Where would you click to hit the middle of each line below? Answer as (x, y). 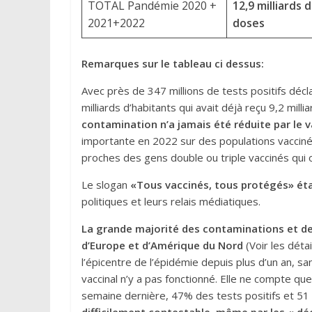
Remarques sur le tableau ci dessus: (173, 63)
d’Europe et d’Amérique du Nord (162, 245)
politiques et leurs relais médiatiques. (171, 201)
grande (114, 228)
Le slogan (106, 185)
